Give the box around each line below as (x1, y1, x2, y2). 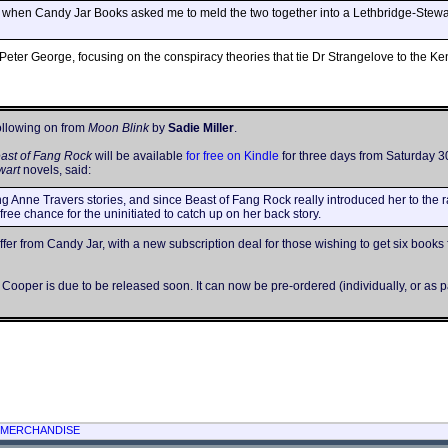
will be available (91, 148, 186, 163)
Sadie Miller (167, 120, 234, 135)
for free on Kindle (185, 148, 279, 163)
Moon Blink (87, 120, 149, 135)
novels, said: (19, 162, 91, 177)
